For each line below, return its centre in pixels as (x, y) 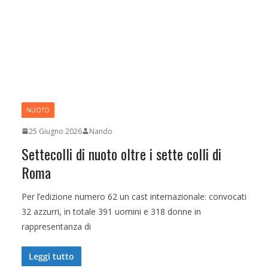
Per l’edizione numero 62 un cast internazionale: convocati (134, 196)
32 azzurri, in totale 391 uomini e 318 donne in (111, 211)
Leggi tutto (51, 256)
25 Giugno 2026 (55, 131)
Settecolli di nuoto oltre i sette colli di (121, 153)
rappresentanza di (56, 226)
